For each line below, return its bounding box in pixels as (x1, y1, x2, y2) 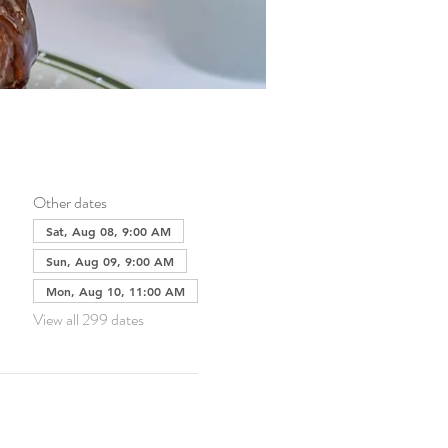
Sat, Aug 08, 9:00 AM (45, 223, 171, 239)
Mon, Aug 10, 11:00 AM (45, 283, 185, 299)
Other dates (32, 191, 107, 214)
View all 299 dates (32, 308, 144, 331)
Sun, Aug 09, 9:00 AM (45, 253, 174, 269)
